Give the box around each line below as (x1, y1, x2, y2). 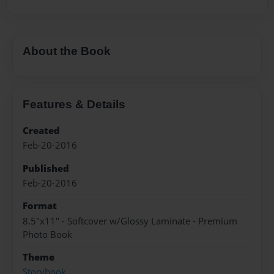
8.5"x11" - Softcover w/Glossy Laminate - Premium (23, 214, 237, 228)
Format (23, 199, 57, 213)
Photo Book (23, 228, 72, 241)
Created (23, 124, 60, 137)
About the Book (23, 45, 111, 58)
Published (23, 161, 69, 175)
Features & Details (23, 97, 125, 111)
